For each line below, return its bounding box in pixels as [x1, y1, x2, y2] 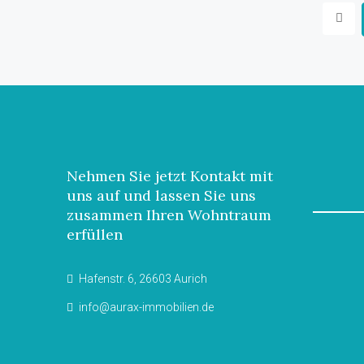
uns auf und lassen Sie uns [67, 185, 256, 205]
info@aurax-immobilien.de [79, 300, 214, 314]
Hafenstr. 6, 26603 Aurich [76, 271, 207, 285]
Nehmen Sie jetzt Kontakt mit [67, 166, 273, 185]
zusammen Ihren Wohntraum [67, 205, 271, 224]
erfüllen [67, 224, 123, 244]
